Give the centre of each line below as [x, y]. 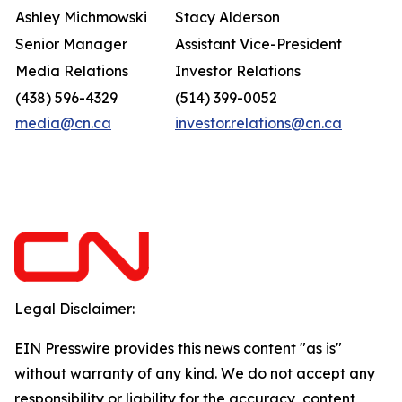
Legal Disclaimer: [74, 309]
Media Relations [72, 71]
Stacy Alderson [227, 17]
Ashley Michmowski [81, 17]
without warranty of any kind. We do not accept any [195, 373]
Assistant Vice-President [258, 44]
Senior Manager [71, 44]
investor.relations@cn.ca [258, 123]
